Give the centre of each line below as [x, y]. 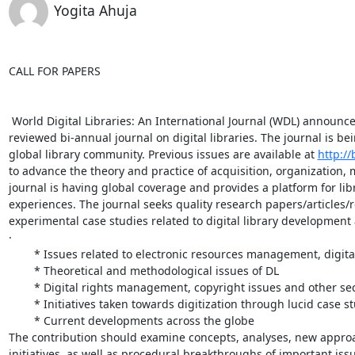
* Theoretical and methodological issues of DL [21, 270]
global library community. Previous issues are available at [163, 154]
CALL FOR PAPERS [54, 71]
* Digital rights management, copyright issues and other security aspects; [21, 287]
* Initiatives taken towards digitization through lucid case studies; [21, 303]
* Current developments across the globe [21, 320]
